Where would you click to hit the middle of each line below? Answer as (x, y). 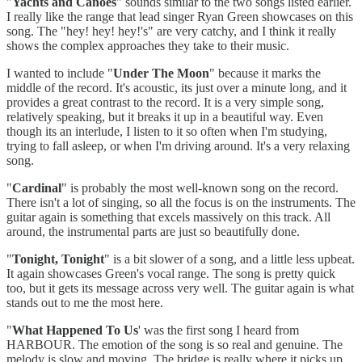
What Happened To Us (75, 330)
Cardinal (37, 187)
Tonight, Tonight (58, 259)
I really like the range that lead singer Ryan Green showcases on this (180, 16)
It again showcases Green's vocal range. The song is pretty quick (171, 273)
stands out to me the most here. (85, 302)
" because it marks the (265, 73)
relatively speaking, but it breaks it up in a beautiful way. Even (165, 116)
